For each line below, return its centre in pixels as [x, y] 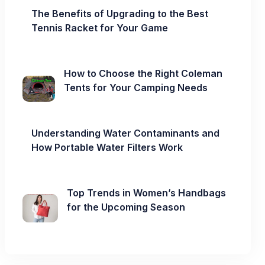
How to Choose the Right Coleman [143, 73]
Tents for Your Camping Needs [136, 88]
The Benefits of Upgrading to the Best [120, 14]
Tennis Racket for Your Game [100, 28]
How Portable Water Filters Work [107, 147]
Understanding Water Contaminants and [125, 133]
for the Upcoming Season [126, 207]
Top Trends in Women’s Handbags [146, 193]
